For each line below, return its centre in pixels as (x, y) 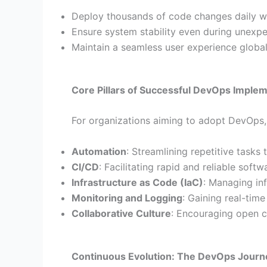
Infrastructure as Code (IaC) (137, 182)
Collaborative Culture (121, 213)
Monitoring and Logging (127, 198)
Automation (99, 151)
